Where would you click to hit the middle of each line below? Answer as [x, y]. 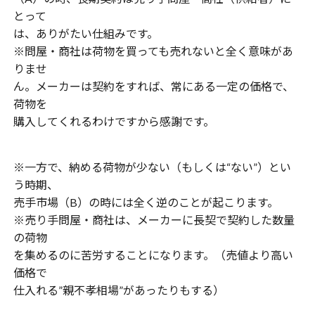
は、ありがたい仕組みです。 [85, 33]
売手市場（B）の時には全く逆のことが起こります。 [146, 202]
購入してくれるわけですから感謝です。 [114, 121]
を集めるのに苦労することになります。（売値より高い [153, 255]
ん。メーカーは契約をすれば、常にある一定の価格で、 [153, 86]
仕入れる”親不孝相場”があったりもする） [118, 290]
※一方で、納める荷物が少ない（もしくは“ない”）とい [152, 167]
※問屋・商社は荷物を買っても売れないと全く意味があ [153, 51]
